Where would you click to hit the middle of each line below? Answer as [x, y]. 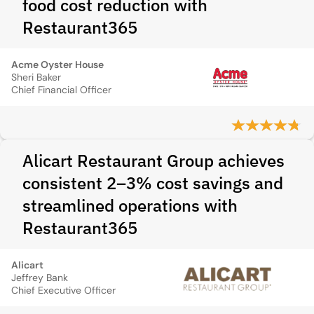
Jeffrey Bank [40, 278]
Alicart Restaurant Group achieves [153, 161]
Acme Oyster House [57, 64]
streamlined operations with [130, 205]
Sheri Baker [36, 77]
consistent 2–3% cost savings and [153, 183]
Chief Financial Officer [61, 90]
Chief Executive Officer [63, 290]
